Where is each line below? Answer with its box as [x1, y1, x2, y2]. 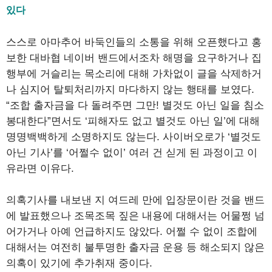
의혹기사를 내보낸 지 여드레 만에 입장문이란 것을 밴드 [6, 194, 265, 206]
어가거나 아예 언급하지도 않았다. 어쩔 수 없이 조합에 [6, 225, 257, 237]
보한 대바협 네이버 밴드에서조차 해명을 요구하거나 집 [6, 52, 262, 64]
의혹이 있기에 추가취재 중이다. [6, 257, 152, 269]
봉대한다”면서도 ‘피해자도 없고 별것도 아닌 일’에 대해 [6, 115, 260, 127]
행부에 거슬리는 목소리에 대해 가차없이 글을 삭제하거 [6, 67, 262, 80]
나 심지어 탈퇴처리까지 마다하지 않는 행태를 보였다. [6, 83, 254, 95]
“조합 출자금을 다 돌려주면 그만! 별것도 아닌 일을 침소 [6, 99, 264, 111]
